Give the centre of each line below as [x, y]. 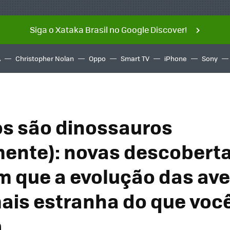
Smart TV [135, 58]
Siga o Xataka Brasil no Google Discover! [108, 30]
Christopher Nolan [45, 58]
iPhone [176, 58]
